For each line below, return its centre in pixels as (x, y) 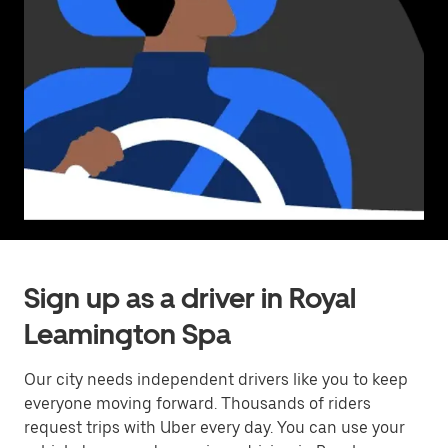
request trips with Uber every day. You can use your (214, 427)
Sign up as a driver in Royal (190, 298)
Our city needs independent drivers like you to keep (216, 379)
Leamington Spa (127, 334)
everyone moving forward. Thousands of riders (197, 403)
